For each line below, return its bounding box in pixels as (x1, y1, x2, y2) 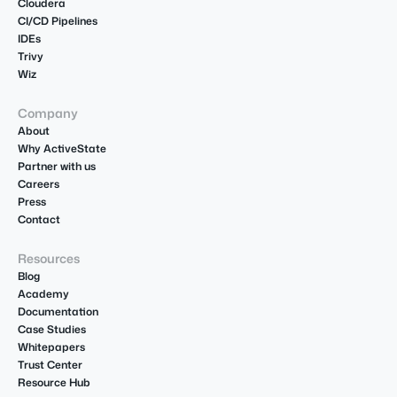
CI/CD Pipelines (18, 13, 97, 29)
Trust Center (18, 357, 82, 373)
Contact (18, 212, 60, 228)
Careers (18, 176, 59, 192)
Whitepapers (18, 339, 85, 355)
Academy (18, 286, 69, 302)
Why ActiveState (18, 141, 106, 157)
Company (18, 105, 78, 122)
